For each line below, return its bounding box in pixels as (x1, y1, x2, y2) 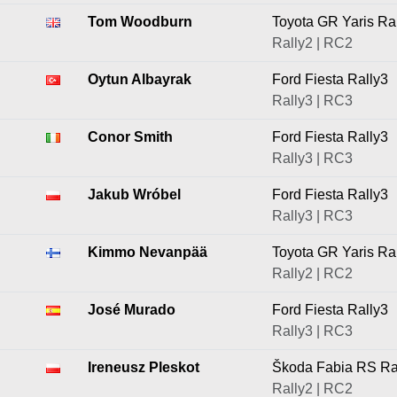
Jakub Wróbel (88, 187, 181, 202)
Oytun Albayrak (88, 72, 191, 87)
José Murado (88, 302, 175, 317)
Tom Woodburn (88, 14, 192, 29)
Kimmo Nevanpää (88, 245, 207, 260)
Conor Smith (88, 129, 173, 144)
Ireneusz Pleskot (88, 360, 199, 375)
